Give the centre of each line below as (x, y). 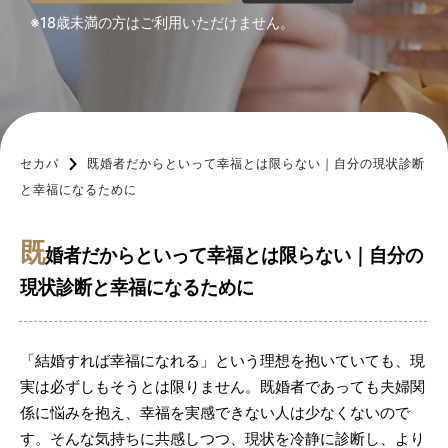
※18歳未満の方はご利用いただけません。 (162, 22)
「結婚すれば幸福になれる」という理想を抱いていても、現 (222, 360)
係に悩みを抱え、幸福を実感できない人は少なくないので (215, 412)
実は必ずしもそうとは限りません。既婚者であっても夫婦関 (222, 386)
